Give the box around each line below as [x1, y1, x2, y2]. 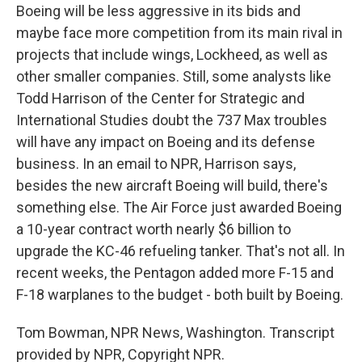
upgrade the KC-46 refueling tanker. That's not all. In [16, 242, 345, 260]
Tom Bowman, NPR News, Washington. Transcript [16, 324, 335, 342]
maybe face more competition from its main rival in [16, 24, 343, 42]
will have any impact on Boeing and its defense [16, 133, 315, 151]
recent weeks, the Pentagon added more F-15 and [16, 264, 334, 282]
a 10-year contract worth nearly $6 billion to [16, 221, 291, 238]
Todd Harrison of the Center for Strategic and [16, 90, 305, 107]
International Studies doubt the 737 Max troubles [16, 112, 327, 129]
